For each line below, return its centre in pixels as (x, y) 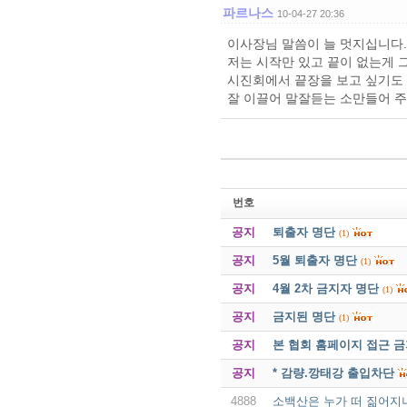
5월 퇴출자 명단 (314, 260)
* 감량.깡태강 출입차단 (333, 372)
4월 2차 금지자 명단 (325, 288)
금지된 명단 (303, 316)
